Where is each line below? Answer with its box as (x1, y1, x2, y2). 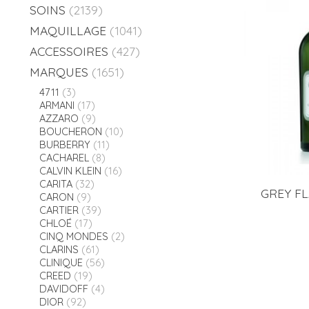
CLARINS (39, 243, 79, 257)
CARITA (39, 177, 72, 191)
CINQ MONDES (39, 230, 108, 243)
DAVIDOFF (39, 282, 88, 296)
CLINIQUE (39, 256, 83, 270)
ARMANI (39, 99, 74, 112)
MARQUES (30, 64, 88, 80)
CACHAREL (39, 151, 89, 165)
